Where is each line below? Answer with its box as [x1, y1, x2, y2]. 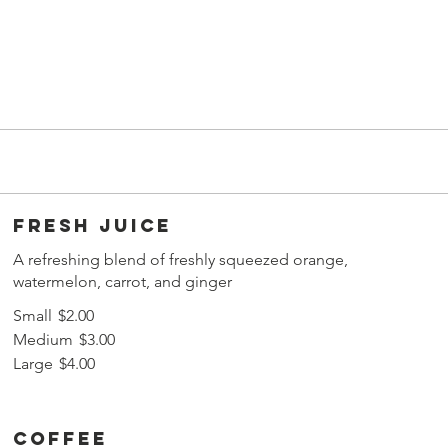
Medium [13, 330, 74, 350]
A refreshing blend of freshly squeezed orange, [13, 250, 349, 270]
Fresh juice [13, 214, 173, 238]
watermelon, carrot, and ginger [13, 272, 233, 292]
